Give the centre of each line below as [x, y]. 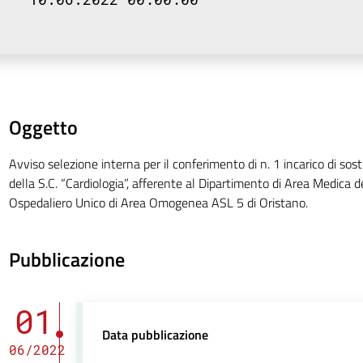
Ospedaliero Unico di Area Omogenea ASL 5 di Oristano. [158, 203]
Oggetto [43, 127]
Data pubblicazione [156, 335]
